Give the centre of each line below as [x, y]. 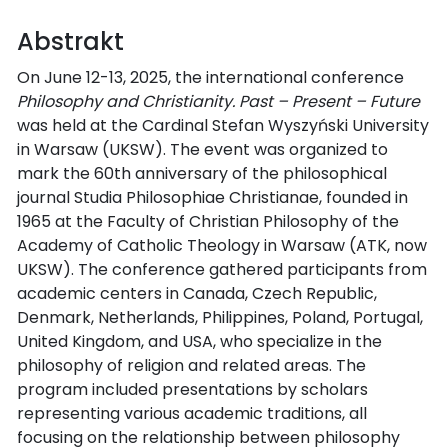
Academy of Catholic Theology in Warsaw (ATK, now [222, 245]
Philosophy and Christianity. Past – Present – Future [218, 101]
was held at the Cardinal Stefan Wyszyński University [223, 125]
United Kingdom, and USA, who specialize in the [199, 341]
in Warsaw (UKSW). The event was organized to [202, 149]
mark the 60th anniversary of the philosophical [202, 173]
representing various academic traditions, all [192, 413]
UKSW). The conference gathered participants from [222, 269]
